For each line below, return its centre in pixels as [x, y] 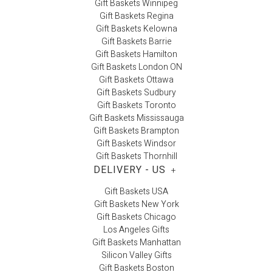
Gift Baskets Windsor [136, 144]
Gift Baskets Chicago [136, 217]
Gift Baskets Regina [136, 16]
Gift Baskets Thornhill [136, 157]
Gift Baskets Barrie [136, 42]
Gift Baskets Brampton [136, 131]
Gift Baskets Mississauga [136, 118]
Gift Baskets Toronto [136, 106]
